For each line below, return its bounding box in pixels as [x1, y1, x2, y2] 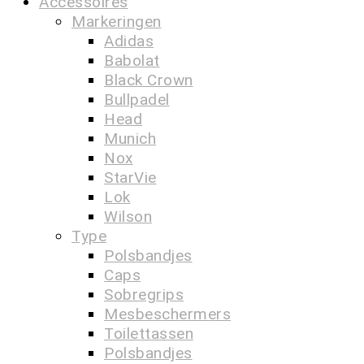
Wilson [104, 207, 152, 226]
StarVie [104, 168, 157, 187]
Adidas [104, 32, 154, 50]
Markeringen [71, 12, 162, 31]
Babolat [104, 51, 160, 70]
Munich [104, 129, 156, 148]
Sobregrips [104, 285, 184, 304]
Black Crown [104, 71, 193, 89]
